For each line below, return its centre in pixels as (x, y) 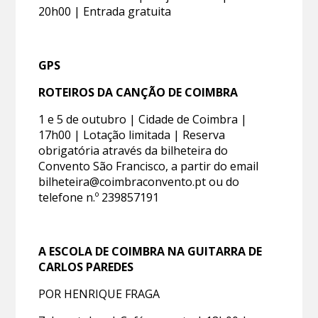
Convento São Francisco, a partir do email (149, 166)
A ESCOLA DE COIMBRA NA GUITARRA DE (150, 251)
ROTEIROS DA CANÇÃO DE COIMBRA (138, 92)
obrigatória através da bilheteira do (133, 150)
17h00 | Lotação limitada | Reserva (132, 135)
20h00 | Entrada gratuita (105, 11)
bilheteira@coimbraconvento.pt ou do (139, 181)
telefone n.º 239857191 (99, 197)
